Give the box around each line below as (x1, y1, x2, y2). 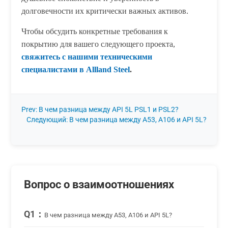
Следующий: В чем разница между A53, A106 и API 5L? (26, 115, 207, 124)
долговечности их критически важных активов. (21, 6, 189, 15)
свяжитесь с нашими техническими (21, 52, 153, 61)
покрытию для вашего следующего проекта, (21, 39, 176, 48)
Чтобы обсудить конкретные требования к (21, 26, 168, 36)
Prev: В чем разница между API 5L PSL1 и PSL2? (21, 105, 179, 113)
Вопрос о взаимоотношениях (24, 178, 175, 191)
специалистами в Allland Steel (21, 65, 130, 74)
